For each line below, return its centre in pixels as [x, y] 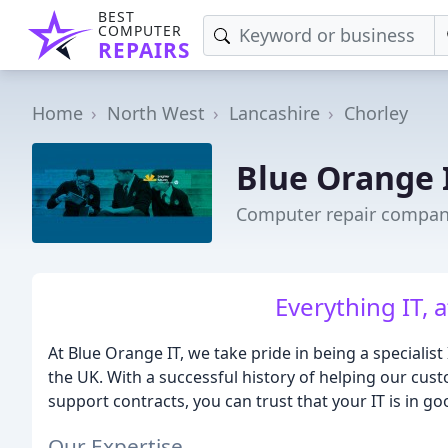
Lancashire [274, 113]
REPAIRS [144, 50]
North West [156, 113]
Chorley [376, 113]
